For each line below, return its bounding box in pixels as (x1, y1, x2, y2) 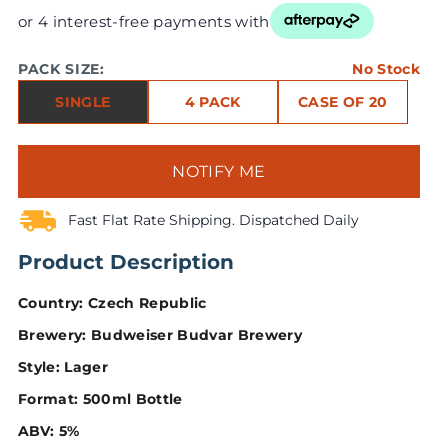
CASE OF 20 (297, 93, 388, 112)
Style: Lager (17, 358, 109, 377)
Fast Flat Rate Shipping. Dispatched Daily (67, 210, 359, 229)
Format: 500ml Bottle (17, 390, 183, 409)
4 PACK (184, 93, 241, 112)
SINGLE (55, 93, 111, 112)
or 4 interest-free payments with (17, 11, 270, 31)
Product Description (17, 250, 234, 275)
